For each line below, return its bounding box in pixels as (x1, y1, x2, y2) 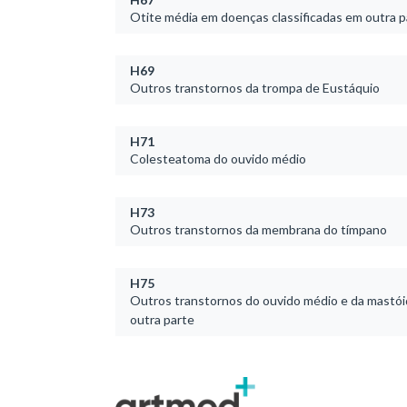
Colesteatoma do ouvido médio (130, 150, 306, 166)
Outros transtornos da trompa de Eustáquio (130, 79, 380, 95)
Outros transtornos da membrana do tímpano (130, 221, 387, 237)
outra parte (130, 311, 194, 327)
